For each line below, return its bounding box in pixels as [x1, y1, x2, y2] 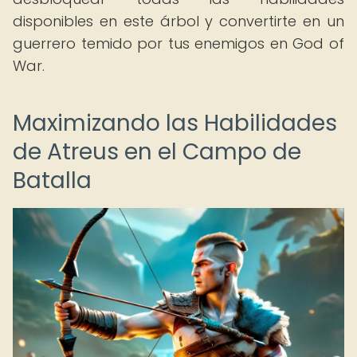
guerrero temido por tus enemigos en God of [13, 33, 344, 53]
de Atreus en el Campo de [13, 136, 301, 167]
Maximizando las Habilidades [13, 108, 337, 139]
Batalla [13, 165, 92, 196]
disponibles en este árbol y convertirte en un [13, 11, 344, 31]
